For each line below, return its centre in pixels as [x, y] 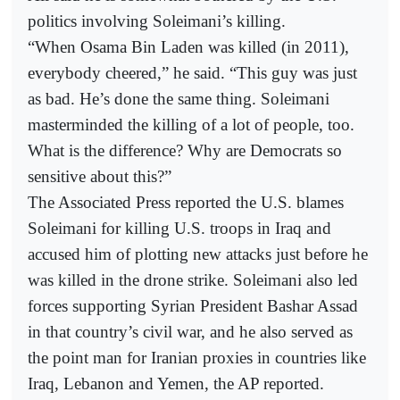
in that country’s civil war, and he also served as [190, 331]
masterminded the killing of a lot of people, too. [191, 124]
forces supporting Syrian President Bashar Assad [193, 305]
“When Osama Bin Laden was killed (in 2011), [188, 46]
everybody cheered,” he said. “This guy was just [192, 72]
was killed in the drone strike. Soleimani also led [193, 279]
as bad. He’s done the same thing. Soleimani [179, 98]
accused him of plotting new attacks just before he [198, 254]
